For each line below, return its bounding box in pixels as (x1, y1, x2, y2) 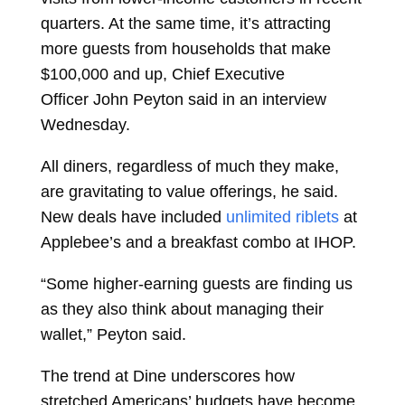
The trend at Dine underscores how (40, 367, 295, 385)
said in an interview (187, 90, 326, 108)
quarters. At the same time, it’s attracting (40, 14, 331, 33)
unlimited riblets (225, 208, 339, 226)
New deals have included (40, 208, 221, 226)
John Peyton (92, 90, 184, 108)
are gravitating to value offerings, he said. (40, 183, 338, 201)
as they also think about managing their (40, 300, 324, 318)
